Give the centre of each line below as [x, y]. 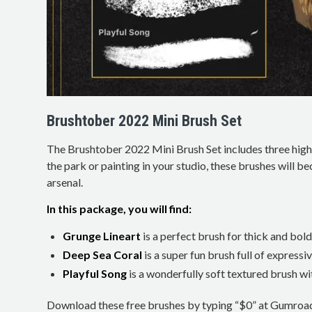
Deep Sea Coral [102, 255]
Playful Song [95, 274]
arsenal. [65, 182]
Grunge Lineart [102, 236]
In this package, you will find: [119, 208]
